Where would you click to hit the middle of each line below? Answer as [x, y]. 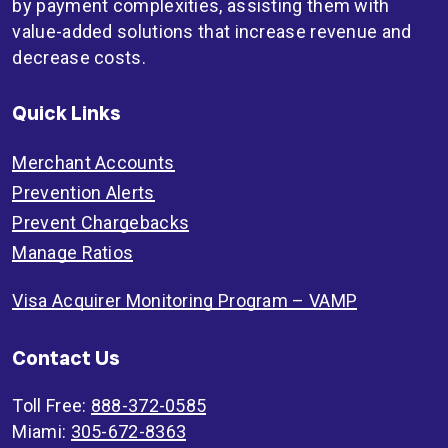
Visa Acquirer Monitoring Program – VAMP [185, 301]
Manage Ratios [73, 253]
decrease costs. [79, 57]
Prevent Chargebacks [101, 223]
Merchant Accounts [93, 163]
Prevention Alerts [83, 193]
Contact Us [66, 358]
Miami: [41, 432]
